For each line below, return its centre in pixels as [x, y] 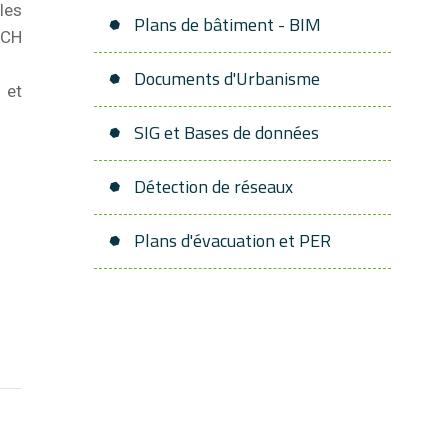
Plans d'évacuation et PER [232, 240]
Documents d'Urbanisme [227, 78]
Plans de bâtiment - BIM [227, 24]
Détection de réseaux [213, 186]
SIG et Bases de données [226, 132]
